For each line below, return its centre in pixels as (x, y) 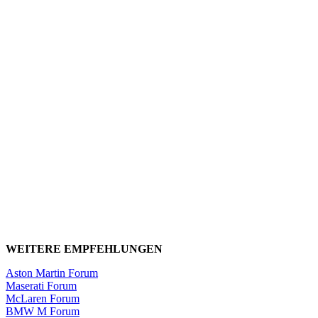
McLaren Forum (43, 299)
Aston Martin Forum (52, 273)
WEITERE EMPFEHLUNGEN (84, 249)
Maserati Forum (41, 286)
